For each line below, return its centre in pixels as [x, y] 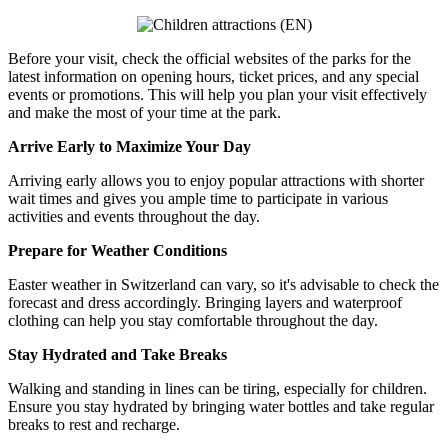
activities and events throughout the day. [134, 216]
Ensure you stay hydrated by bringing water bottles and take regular [221, 406]
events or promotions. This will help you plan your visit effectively [217, 94]
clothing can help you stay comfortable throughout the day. [193, 320]
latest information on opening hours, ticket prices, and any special [213, 76]
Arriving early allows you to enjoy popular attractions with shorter [216, 180]
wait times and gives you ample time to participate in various [198, 198]
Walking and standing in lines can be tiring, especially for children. [217, 388]
